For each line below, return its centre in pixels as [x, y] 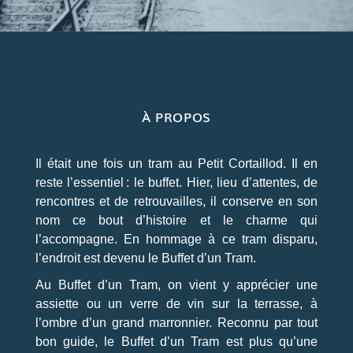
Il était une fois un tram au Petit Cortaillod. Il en [176, 163]
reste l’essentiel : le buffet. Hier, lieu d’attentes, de [176, 182]
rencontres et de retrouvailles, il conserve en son [176, 201]
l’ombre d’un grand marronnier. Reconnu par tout [176, 323]
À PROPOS [176, 117]
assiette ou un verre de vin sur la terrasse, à [176, 304]
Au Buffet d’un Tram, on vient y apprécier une [176, 285]
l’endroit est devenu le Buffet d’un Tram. [145, 258]
